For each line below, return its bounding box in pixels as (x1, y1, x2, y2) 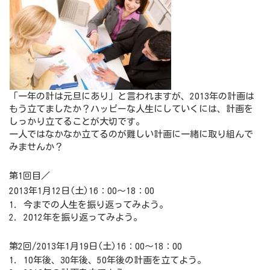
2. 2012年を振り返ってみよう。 (9, 212, 142, 222)
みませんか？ (9, 142, 63, 151)
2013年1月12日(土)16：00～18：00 (9, 186, 154, 195)
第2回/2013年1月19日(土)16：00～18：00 (9, 241, 182, 251)
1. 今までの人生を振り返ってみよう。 (9, 199, 168, 209)
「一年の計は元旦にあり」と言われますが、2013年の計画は (9, 91, 254, 101)
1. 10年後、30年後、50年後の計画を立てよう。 (9, 255, 206, 265)
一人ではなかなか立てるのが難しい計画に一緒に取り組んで (9, 129, 253, 139)
